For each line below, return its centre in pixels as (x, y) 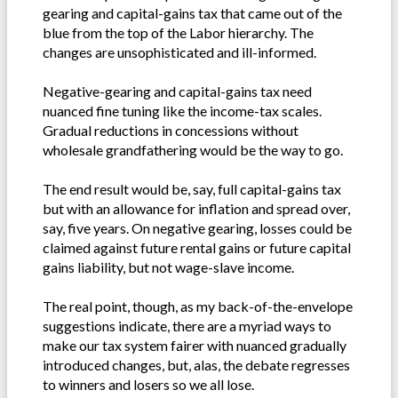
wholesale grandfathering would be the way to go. (193, 149)
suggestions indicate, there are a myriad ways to (187, 325)
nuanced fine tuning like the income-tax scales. (182, 110)
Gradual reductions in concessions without (171, 130)
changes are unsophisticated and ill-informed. (179, 52)
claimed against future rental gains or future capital (197, 247)
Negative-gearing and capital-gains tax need (177, 91)
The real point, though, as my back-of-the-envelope (198, 306)
